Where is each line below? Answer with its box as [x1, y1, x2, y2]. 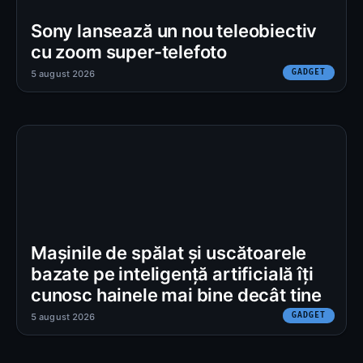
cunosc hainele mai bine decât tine [31, 284, 322, 306]
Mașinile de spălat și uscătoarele [31, 242, 307, 264]
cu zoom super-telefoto [31, 41, 228, 63]
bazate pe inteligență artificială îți [31, 263, 314, 285]
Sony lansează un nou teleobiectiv [31, 20, 318, 42]
